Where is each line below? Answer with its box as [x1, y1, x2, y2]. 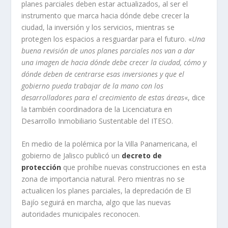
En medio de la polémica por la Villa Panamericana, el [21, 139, 197, 149]
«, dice [184, 93, 206, 102]
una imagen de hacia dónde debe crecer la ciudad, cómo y [21, 58, 207, 67]
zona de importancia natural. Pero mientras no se [21, 174, 185, 184]
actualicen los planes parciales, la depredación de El [21, 186, 191, 196]
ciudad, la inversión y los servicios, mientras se [21, 22, 175, 32]
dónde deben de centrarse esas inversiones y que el [21, 69, 185, 79]
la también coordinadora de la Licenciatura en [21, 104, 173, 114]
